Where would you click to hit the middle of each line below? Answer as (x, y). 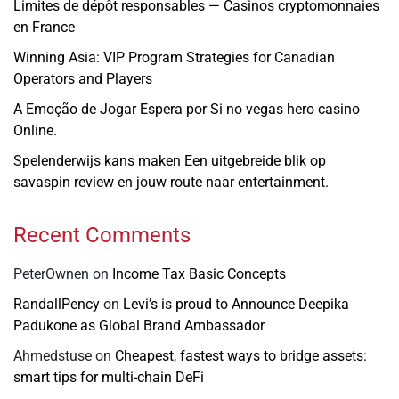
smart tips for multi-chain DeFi (109, 377)
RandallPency (57, 304)
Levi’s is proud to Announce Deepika (236, 304)
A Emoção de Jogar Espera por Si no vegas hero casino (187, 109)
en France (44, 27)
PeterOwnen (51, 273)
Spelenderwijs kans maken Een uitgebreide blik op (170, 160)
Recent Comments (102, 235)
